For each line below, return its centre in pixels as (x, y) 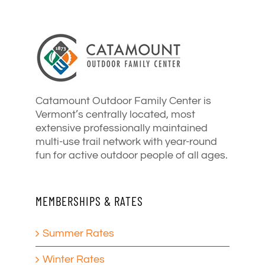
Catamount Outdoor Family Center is (123, 101)
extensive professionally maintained (122, 128)
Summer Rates (78, 234)
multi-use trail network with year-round (126, 142)
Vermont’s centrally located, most (115, 115)
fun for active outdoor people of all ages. (132, 156)
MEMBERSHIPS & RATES (89, 201)
